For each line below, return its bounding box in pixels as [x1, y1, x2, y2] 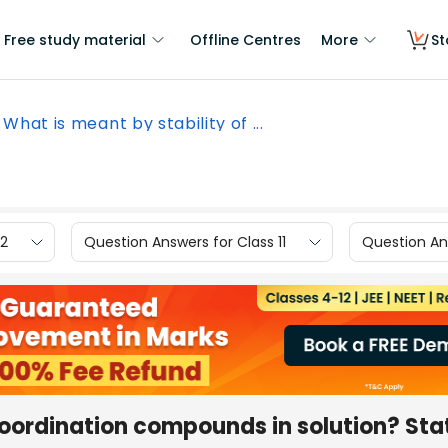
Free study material [4, 30, 146, 50]
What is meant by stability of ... [3, 112, 264, 135]
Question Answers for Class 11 [84, 231, 286, 252]
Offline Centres [190, 30, 301, 50]
